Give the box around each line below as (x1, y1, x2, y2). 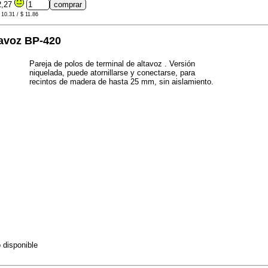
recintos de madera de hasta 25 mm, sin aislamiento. (29, 77, 214, 86)
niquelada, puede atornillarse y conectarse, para (29, 68, 195, 77)
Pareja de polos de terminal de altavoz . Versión (29, 59, 195, 68)
